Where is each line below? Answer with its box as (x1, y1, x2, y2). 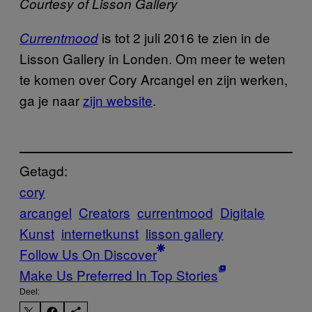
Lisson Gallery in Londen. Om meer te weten (19, 49, 286, 68)
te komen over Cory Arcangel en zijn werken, (19, 70, 288, 88)
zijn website (83, 91, 153, 109)
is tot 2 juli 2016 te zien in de (102, 28, 270, 47)
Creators (79, 202, 130, 221)
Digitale (220, 202, 265, 221)
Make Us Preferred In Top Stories (19, 265, 218, 284)
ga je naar (19, 91, 83, 109)
